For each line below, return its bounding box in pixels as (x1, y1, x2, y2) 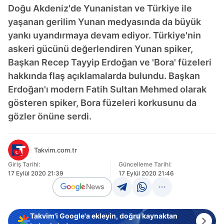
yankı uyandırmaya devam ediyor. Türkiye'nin (8, 30, 201, 40)
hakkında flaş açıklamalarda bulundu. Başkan (8, 70, 200, 81)
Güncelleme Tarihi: (118, 160, 171, 168)
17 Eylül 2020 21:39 (8, 169, 63, 177)
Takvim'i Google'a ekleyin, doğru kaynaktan (30, 211, 177, 220)
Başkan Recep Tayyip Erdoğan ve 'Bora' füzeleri (8, 57, 211, 67)
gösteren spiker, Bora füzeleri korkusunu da (8, 97, 196, 108)
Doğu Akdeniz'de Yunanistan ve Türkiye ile (8, 3, 192, 13)
